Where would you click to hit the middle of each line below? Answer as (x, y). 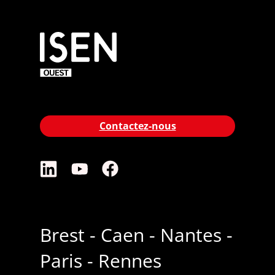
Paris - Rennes (100, 261)
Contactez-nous (137, 126)
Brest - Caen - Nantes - (136, 235)
